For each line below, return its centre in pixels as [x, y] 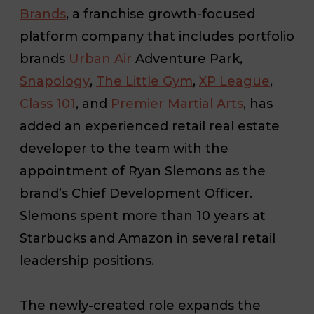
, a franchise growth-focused [161, 14]
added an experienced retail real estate [150, 126]
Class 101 [48, 103]
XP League [234, 81]
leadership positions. [89, 260]
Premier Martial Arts [177, 103]
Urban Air [100, 59]
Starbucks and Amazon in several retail [148, 238]
